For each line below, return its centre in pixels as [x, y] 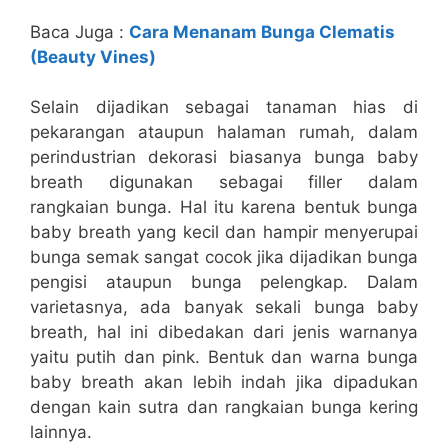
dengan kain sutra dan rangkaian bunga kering [224, 407]
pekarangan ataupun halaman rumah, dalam [224, 132]
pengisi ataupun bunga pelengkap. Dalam [224, 282]
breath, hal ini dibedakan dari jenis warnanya [224, 332]
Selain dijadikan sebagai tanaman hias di [224, 107]
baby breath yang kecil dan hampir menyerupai [224, 232]
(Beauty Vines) [93, 56]
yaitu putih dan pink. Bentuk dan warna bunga [224, 357]
